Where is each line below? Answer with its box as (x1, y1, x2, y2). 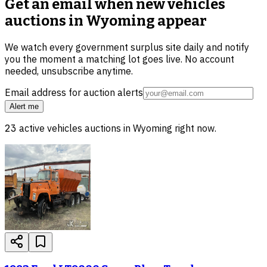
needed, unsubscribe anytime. (5, 64, 133, 77)
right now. (172, 122, 216, 134)
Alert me (10, 101, 39, 111)
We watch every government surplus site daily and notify (5, 41, 249, 53)
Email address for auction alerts (5, 86, 143, 98)
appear (155, 12, 207, 29)
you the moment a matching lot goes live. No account (5, 52, 234, 65)
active (19, 122, 47, 134)
